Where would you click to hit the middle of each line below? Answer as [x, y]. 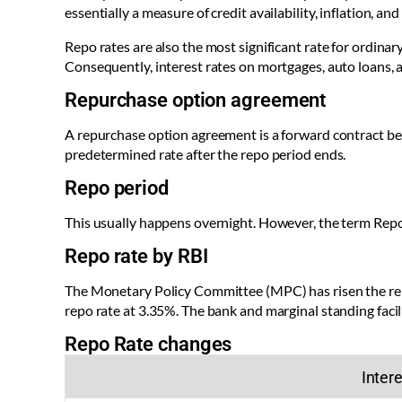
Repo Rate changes [149, 345]
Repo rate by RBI [136, 257]
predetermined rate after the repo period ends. [205, 154]
